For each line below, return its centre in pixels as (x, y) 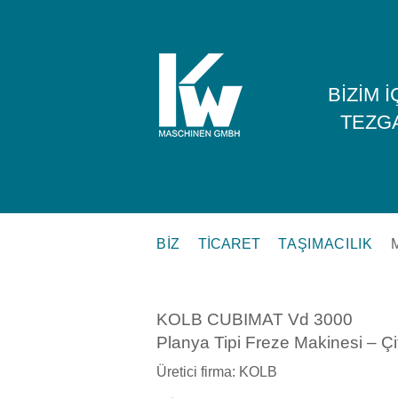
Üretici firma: (198, 372)
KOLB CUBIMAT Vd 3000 (255, 319)
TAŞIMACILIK (326, 244)
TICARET (230, 244)
